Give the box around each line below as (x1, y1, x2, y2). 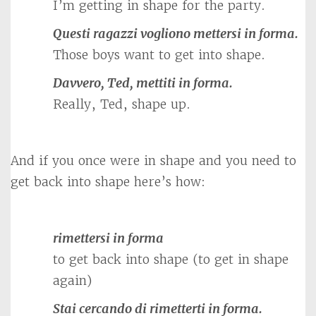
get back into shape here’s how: (11, 174, 205, 190)
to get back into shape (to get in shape (53, 251, 288, 267)
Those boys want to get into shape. (53, 47, 265, 63)
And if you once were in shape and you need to (11, 152, 296, 169)
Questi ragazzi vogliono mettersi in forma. (53, 25, 298, 42)
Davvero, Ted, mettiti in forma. (53, 75, 233, 91)
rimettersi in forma (53, 230, 164, 246)
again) (53, 272, 92, 288)
